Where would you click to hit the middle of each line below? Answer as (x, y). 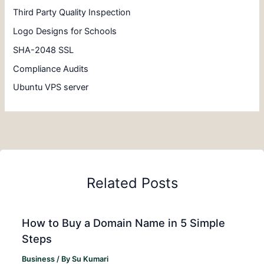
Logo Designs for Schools (65, 31)
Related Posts (132, 183)
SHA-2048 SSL (44, 50)
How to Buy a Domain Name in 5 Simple (124, 223)
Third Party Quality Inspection (72, 12)
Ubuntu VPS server (51, 88)
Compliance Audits (51, 69)
